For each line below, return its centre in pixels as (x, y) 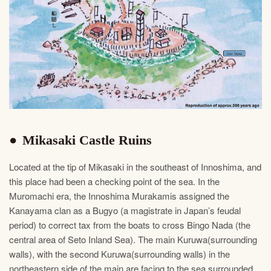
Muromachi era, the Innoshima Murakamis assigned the (119, 196)
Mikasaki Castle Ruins (85, 140)
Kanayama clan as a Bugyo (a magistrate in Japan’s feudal (125, 210)
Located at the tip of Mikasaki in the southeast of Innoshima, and (135, 167)
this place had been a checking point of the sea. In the (114, 181)
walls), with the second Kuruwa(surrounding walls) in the (119, 254)
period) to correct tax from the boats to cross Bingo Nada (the (130, 225)
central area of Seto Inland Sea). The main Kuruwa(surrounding (133, 239)
